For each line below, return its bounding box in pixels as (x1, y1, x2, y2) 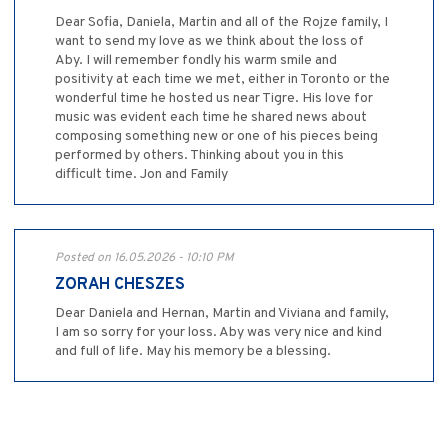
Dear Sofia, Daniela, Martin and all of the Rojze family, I (55, 13, 388, 31)
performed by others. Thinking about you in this (55, 146, 344, 164)
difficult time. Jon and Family (55, 165, 228, 183)
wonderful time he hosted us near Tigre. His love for (55, 89, 373, 107)
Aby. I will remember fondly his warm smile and (55, 51, 337, 69)
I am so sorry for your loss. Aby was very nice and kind (55, 323, 382, 341)
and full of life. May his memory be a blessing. (55, 342, 331, 360)
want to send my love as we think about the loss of (55, 32, 364, 50)
